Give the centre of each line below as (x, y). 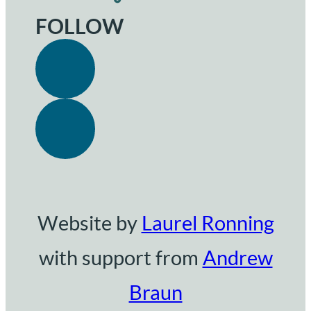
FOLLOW (80, 26)
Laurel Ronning (208, 224)
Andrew (237, 259)
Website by (89, 224)
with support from (120, 259)
